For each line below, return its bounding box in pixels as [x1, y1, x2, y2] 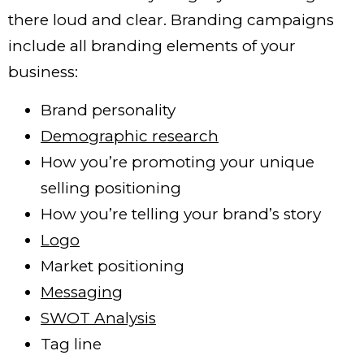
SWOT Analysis [41, 308, 156, 327]
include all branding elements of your [8, 37, 296, 56]
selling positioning [41, 178, 181, 197]
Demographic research [41, 126, 219, 145]
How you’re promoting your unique [41, 152, 314, 171]
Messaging [41, 282, 123, 301]
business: [8, 63, 86, 82]
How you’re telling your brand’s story [41, 204, 321, 223]
